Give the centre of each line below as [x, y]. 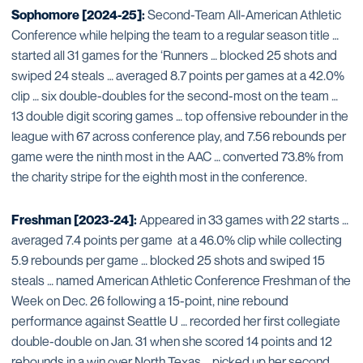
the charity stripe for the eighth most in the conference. [159, 176]
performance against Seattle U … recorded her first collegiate [176, 320]
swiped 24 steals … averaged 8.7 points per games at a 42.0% [178, 75]
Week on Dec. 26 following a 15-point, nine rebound [150, 300]
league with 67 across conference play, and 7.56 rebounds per [179, 136]
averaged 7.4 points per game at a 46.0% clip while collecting [177, 239]
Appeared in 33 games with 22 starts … [244, 219]
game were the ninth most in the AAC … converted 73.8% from [177, 156]
